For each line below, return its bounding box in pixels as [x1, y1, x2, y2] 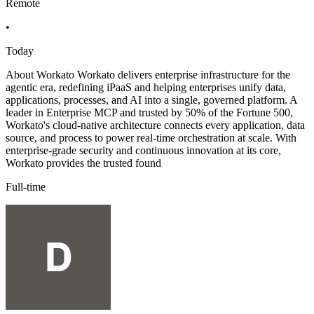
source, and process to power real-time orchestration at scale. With [6, 132, 296, 144]
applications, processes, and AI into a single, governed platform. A [6, 94, 297, 107]
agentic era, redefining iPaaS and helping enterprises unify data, [6, 81, 286, 94]
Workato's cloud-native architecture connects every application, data [6, 119, 305, 132]
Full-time [6, 181, 46, 193]
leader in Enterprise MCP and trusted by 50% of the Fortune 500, [6, 107, 293, 119]
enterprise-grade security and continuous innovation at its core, [6, 144, 281, 157]
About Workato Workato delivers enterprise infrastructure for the [6, 69, 290, 81]
